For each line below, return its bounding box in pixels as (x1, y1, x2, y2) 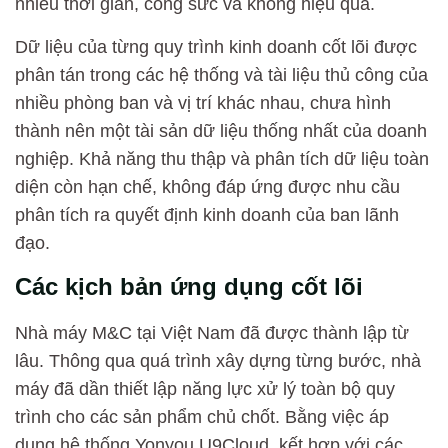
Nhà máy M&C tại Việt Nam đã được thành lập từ (15, 323, 409, 344)
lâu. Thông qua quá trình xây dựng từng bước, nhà (15, 351, 421, 372)
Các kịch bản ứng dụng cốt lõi (15, 273, 363, 301)
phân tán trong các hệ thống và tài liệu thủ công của (15, 64, 428, 85)
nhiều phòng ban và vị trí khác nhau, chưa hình (15, 92, 391, 113)
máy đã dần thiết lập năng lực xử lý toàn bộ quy (15, 379, 395, 400)
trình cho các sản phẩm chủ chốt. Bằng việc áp (15, 407, 389, 428)
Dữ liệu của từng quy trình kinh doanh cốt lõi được (15, 36, 417, 57)
